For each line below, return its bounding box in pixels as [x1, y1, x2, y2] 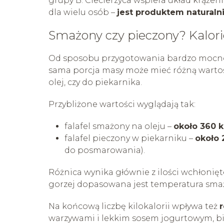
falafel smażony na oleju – [64, 121, 173, 131]
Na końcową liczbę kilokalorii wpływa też [48, 201, 219, 211]
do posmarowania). [64, 145, 145, 155]
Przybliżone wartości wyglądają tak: [48, 99, 195, 109]
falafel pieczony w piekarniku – [64, 133, 195, 143]
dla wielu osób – [48, 7, 117, 17]
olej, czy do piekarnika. [48, 77, 142, 87]
